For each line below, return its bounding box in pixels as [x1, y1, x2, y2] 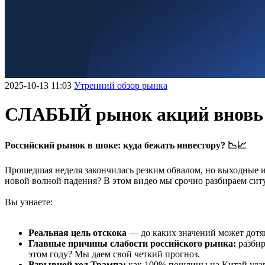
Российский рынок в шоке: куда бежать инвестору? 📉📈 [5, 140, 247, 150]
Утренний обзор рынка [74, 80, 167, 91]
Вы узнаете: [5, 196, 53, 207]
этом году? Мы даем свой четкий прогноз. [28, 248, 200, 259]
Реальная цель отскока [28, 227, 127, 238]
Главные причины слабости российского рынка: [28, 238, 236, 248]
